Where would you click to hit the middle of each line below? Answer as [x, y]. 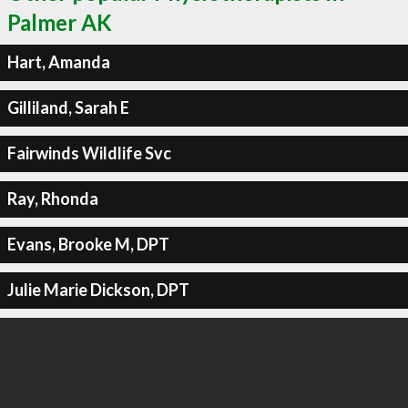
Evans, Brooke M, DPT [88, 244]
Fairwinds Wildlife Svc [89, 153]
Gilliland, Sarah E [68, 107]
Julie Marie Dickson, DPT [98, 290]
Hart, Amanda [58, 62]
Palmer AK [60, 22]
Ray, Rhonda [52, 199]
